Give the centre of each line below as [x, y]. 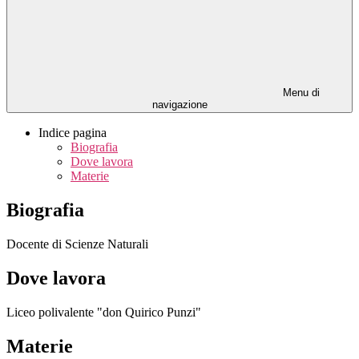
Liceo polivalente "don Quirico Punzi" [104, 312]
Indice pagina [73, 133]
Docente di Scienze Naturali [77, 244]
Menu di [300, 93]
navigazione [179, 105]
